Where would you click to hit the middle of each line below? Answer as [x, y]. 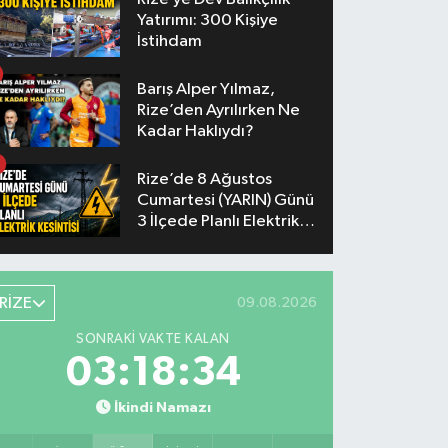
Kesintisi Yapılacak [205, 243]
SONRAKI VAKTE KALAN [153, 338]
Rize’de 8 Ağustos [205, 180]
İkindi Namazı [162, 407]
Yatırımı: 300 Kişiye [208, 20]
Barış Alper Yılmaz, [206, 90]
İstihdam [170, 41]
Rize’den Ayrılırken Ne [219, 111]
